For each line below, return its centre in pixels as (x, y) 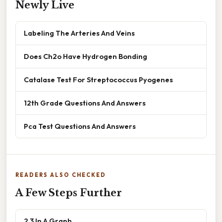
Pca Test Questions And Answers (80, 126)
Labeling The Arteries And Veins (79, 33)
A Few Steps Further (69, 193)
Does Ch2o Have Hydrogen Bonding (85, 56)
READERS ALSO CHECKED (61, 175)
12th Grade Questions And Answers (85, 103)
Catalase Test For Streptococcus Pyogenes (98, 79)
